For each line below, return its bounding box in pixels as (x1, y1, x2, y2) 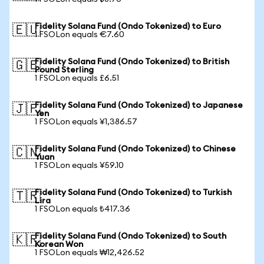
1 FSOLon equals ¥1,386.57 (35, 118, 137, 126)
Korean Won (35, 240, 83, 249)
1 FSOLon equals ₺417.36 (35, 205, 130, 213)
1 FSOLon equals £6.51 (35, 74, 119, 82)
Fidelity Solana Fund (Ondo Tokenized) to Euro (35, 22, 221, 31)
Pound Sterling (35, 66, 94, 74)
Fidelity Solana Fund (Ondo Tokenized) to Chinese (35, 145, 236, 153)
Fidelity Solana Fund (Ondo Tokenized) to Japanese (35, 101, 243, 110)
